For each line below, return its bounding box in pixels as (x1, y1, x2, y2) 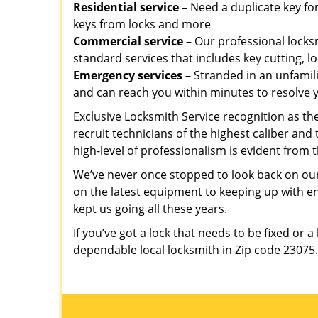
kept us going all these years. (73, 201, 227, 216)
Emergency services (73, 67, 182, 83)
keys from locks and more (73, 16, 211, 32)
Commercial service (73, 33, 183, 49)
